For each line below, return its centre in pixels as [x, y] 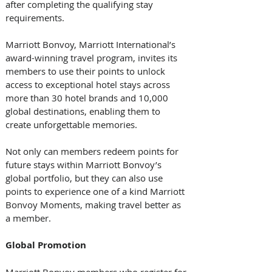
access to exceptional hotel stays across [89, 84]
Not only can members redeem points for [93, 151]
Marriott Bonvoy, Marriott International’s [92, 44]
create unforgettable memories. [73, 124]
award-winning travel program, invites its [93, 57]
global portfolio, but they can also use [85, 178]
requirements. [35, 17]
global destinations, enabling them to [84, 111]
